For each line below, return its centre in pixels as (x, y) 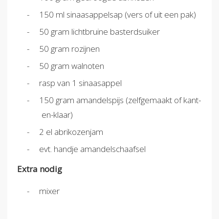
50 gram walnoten (72, 66)
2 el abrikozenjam (71, 131)
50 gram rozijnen (69, 48)
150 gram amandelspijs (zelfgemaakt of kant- (120, 100)
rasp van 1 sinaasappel (80, 83)
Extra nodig (40, 169)
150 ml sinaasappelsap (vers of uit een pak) (118, 14)
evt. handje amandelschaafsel (92, 149)
